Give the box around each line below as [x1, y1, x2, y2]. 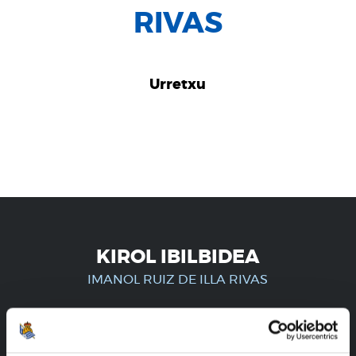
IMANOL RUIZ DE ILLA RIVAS [87, 273, 269, 287]
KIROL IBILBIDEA [95, 248, 260, 268]
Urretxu [149, 78, 207, 93]
